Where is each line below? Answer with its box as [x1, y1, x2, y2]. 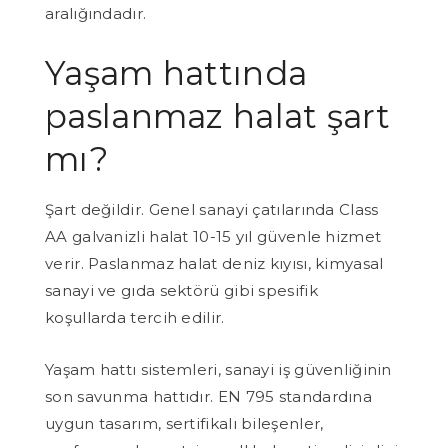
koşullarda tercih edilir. [45, 307, 225, 327]
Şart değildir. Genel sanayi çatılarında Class [45, 199, 379, 219]
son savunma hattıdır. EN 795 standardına [45, 386, 372, 406]
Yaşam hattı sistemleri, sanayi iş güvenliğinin [45, 359, 392, 379]
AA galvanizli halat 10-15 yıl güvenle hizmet [45, 226, 382, 246]
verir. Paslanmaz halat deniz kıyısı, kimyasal [45, 253, 384, 273]
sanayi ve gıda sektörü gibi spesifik [45, 280, 318, 300]
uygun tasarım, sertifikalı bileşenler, [45, 413, 324, 433]
